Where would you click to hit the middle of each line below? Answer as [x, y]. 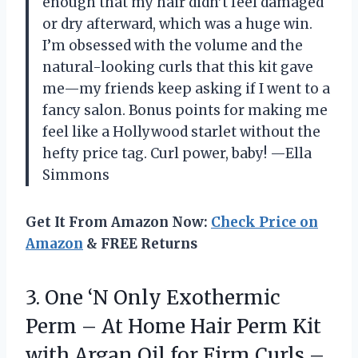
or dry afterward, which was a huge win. [177, 24]
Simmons [76, 175]
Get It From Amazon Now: [118, 223]
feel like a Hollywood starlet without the [181, 132]
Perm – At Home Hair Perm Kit [173, 327]
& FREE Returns [140, 244]
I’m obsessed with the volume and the [173, 46]
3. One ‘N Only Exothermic [153, 298]
